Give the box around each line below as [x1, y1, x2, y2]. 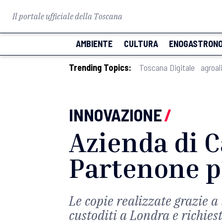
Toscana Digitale [139, 62, 195, 73]
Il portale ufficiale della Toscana [12, 11, 122, 21]
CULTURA [123, 38, 158, 49]
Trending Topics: [69, 62, 131, 73]
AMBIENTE [76, 38, 112, 49]
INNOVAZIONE [69, 104, 162, 125]
